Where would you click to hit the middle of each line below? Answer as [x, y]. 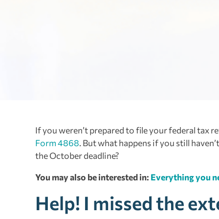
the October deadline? [77, 156]
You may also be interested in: [93, 177]
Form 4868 [57, 143]
